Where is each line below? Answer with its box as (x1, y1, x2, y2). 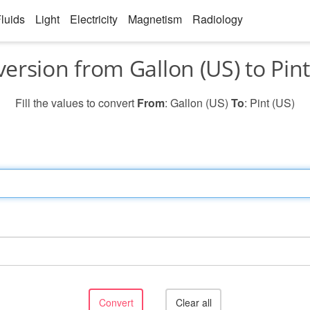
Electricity (70, 11, 118, 27)
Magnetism (128, 11, 182, 27)
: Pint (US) (244, 95, 295, 111)
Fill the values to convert (15, 95, 137, 111)
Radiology (192, 11, 243, 27)
